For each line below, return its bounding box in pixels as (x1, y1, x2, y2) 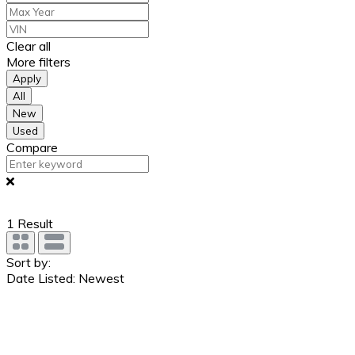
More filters (6, 53, 71, 70)
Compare (6, 139, 58, 155)
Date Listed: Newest (6, 269, 124, 286)
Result (14, 215, 53, 231)
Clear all (6, 37, 51, 54)
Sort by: (6, 254, 51, 270)
